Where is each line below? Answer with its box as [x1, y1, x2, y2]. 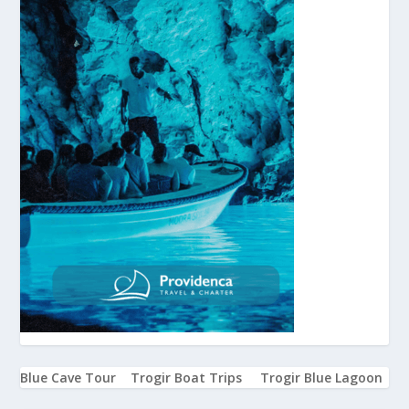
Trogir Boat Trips [131, 368, 243, 386]
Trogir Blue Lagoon [260, 368, 383, 386]
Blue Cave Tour [20, 368, 117, 386]
